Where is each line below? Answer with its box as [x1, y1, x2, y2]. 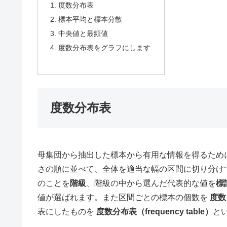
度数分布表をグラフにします [58, 44, 151, 52]
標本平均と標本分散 [58, 15, 123, 24]
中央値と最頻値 [58, 29, 108, 38]
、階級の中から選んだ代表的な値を [86, 179, 216, 188]
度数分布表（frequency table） [96, 207, 213, 216]
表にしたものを [37, 207, 96, 216]
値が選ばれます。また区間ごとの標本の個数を [37, 193, 210, 202]
